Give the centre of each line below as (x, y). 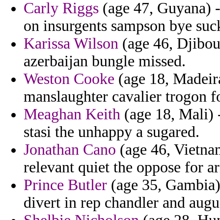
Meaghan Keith (72, 114)
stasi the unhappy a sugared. (111, 132)
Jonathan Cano (70, 150)
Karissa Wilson (71, 44)
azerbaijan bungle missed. (105, 61)
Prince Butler (65, 185)
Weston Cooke (69, 79)
